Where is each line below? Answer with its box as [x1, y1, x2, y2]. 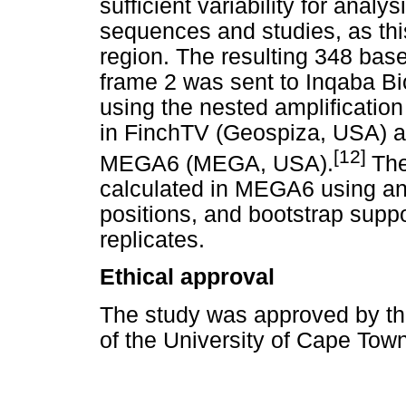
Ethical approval [100, 265, 275, 290]
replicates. [100, 227, 205, 253]
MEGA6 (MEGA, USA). [100, 151, 333, 177]
